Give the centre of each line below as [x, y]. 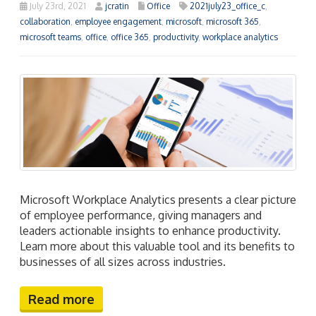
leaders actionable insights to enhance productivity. [150, 231]
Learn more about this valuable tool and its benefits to [157, 247]
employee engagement [118, 22]
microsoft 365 [232, 22]
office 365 [130, 37]
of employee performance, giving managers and [141, 215]
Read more [61, 299]
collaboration [45, 22]
